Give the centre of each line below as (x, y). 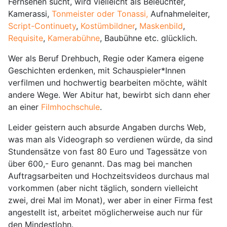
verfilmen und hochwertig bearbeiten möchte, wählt (108, 82)
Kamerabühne (74, 38)
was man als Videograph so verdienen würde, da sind (110, 139)
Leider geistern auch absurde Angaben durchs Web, (107, 127)
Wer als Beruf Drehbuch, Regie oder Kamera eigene (106, 58)
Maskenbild (161, 26)
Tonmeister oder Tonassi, (100, 13)
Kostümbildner (108, 26)
